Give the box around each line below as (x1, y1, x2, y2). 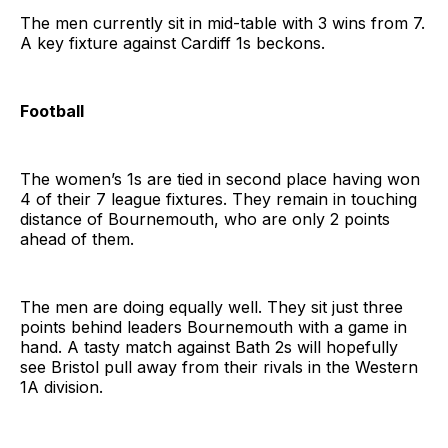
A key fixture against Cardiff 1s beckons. (20, 32, 325, 53)
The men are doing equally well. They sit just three (20, 296, 403, 317)
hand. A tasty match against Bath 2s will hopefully (20, 336, 398, 357)
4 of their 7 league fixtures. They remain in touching (20, 188, 417, 209)
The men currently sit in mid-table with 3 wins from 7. (20, 12, 425, 33)
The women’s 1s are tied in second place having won (20, 168, 420, 189)
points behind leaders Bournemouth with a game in (20, 316, 407, 337)
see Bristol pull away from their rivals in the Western (20, 356, 418, 377)
